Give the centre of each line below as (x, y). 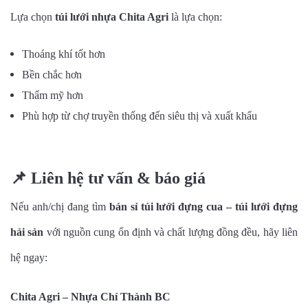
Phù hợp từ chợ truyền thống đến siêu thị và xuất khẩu (140, 115)
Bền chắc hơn (52, 74)
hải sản (27, 232)
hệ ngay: (29, 257)
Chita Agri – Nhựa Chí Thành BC (90, 296)
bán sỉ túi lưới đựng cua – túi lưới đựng (203, 206)
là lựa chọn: (195, 16)
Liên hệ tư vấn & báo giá (116, 178)
